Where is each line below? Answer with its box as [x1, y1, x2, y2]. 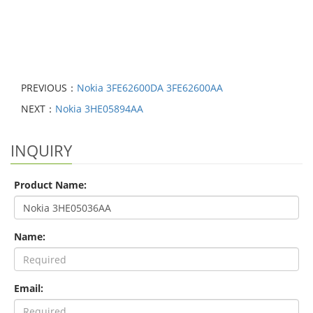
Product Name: [14, 178, 87, 192]
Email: [14, 282, 43, 296]
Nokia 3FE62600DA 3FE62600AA [77, 81, 223, 95]
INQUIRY [10, 140, 72, 161]
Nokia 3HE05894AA [55, 102, 143, 116]
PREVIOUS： [21, 81, 77, 95]
